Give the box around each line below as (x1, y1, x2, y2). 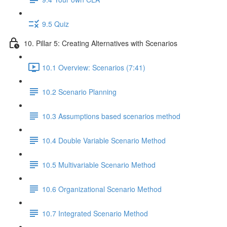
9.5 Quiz (42, 18, 69, 29)
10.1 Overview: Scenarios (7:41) (42, 62, 145, 72)
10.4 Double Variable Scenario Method (42, 135, 166, 145)
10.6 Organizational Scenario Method (42, 183, 162, 194)
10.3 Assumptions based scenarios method (42, 110, 180, 121)
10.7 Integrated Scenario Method (42, 208, 148, 218)
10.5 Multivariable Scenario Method (42, 159, 156, 170)
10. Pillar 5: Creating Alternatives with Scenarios (24, 37, 177, 48)
